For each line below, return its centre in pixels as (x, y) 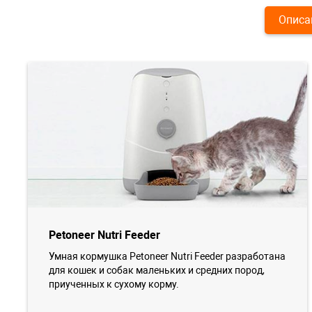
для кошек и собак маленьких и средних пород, (157, 271)
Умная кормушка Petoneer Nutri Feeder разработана (167, 257)
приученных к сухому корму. (114, 284)
